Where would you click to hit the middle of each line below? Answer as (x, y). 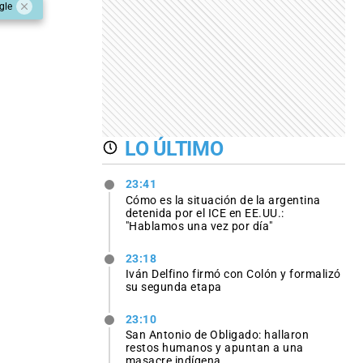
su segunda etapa (173, 286)
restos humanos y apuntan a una (214, 347)
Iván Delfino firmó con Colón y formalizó (233, 273)
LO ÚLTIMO (174, 148)
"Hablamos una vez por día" (199, 226)
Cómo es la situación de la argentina (223, 200)
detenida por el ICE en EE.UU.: (205, 213)
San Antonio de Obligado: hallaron (217, 334)
